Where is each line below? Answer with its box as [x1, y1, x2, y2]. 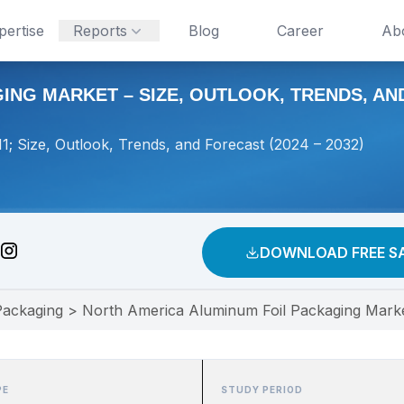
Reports [72, 22, 127, 40]
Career [276, 22, 324, 40]
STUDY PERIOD [221, 384, 303, 395]
